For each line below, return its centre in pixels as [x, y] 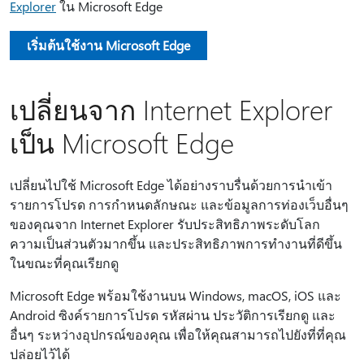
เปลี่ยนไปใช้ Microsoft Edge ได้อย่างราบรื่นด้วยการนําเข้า [171, 185]
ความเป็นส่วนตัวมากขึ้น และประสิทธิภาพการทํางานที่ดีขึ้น [176, 243]
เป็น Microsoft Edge [122, 142]
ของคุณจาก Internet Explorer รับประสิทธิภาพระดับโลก [165, 224]
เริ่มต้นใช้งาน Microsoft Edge [108, 45]
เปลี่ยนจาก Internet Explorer [171, 109]
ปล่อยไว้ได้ [40, 354]
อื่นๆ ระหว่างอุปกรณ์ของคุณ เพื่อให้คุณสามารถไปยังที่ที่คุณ [178, 334]
